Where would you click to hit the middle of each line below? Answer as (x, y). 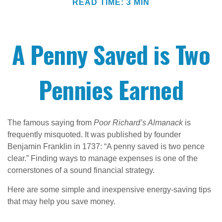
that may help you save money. (61, 201)
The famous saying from (51, 123)
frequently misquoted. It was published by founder (94, 135)
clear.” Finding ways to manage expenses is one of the (103, 158)
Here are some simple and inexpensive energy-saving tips (109, 190)
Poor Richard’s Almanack (138, 123)
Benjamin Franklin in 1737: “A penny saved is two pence (106, 146)
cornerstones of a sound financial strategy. (81, 170)
